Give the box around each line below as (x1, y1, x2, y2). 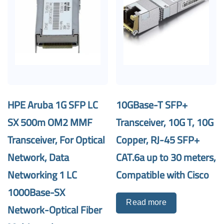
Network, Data (7, 147, 69, 166)
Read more (126, 197, 166, 206)
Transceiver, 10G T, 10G (116, 112, 214, 131)
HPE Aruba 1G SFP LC (7, 95, 98, 114)
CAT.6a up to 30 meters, (116, 147, 216, 166)
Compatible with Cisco (116, 165, 209, 184)
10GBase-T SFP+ (116, 95, 188, 114)
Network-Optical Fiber (7, 200, 102, 219)
